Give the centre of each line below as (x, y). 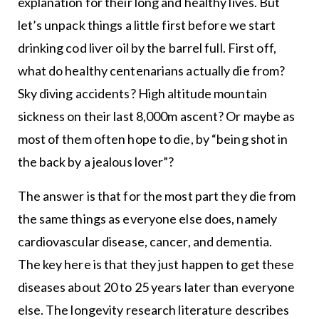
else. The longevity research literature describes (153, 310)
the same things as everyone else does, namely (147, 219)
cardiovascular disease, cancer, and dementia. (145, 241)
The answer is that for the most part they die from (157, 196)
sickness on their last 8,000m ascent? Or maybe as (156, 116)
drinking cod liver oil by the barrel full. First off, (147, 48)
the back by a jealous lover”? (96, 162)
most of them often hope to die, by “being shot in (153, 139)
